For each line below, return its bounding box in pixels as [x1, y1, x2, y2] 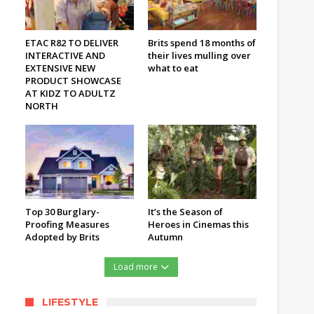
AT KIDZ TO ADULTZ [25, 86, 116, 100]
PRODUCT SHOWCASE [25, 74, 121, 87]
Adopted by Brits [25, 231, 100, 244]
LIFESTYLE [42, 296, 98, 309]
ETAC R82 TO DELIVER [25, 36, 118, 49]
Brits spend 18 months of [148, 36, 256, 49]
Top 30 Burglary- [25, 205, 100, 219]
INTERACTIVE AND [25, 48, 105, 62]
